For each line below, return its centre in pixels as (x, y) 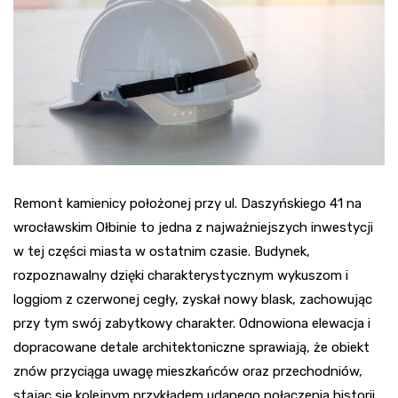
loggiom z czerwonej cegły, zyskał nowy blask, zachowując (193, 299)
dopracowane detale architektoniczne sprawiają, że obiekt (191, 347)
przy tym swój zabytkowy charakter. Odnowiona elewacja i (192, 323)
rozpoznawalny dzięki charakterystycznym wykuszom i (181, 275)
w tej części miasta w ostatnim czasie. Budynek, (162, 251)
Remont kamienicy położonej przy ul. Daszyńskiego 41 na (187, 203)
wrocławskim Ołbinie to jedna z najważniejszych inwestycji (193, 227)
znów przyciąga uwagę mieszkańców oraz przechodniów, (188, 371)
